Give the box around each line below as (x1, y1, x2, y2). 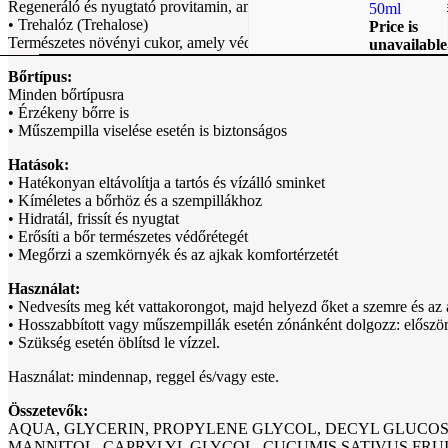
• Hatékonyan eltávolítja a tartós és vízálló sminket (8, 173, 325, 191)
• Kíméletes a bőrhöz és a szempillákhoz (8, 191, 262, 209)
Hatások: (8, 155, 69, 173)
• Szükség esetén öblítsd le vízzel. (8, 333, 220, 351)
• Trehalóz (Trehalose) (8, 15, 148, 33)
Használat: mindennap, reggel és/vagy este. (8, 367, 279, 385)
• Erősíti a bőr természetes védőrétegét (8, 227, 248, 245)
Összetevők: (8, 401, 88, 419)
